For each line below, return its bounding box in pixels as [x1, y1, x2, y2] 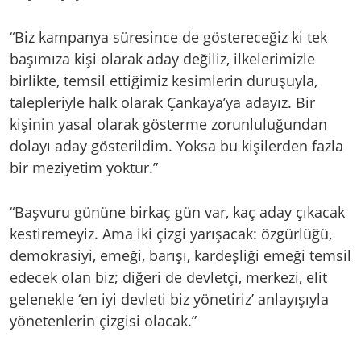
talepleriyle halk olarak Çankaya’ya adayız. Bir [10, 92, 315, 112]
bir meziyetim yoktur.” [10, 157, 158, 177]
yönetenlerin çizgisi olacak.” [10, 311, 197, 331]
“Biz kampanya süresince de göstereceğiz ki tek [10, 27, 327, 47]
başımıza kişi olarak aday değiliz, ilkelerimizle [10, 48, 315, 68]
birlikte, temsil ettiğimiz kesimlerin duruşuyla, [10, 70, 317, 90]
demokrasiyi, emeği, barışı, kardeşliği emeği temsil [10, 246, 351, 266]
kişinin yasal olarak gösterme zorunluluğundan [10, 114, 327, 134]
